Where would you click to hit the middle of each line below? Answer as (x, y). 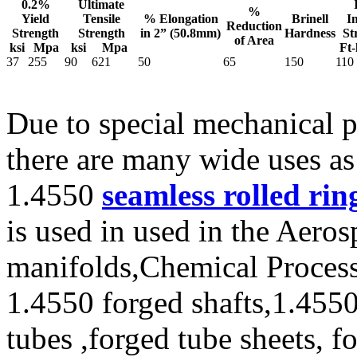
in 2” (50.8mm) (180, 33)
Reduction (254, 26)
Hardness (310, 33)
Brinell (310, 19)
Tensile (101, 19)
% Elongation (180, 19)
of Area (254, 40)
